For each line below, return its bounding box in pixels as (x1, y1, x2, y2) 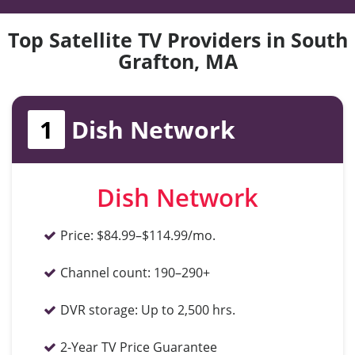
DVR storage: (60, 301, 138, 319)
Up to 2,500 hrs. (141, 301, 235, 319)
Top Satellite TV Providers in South (7, 26, 348, 53)
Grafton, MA (117, 48, 238, 74)
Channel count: (60, 264, 151, 281)
